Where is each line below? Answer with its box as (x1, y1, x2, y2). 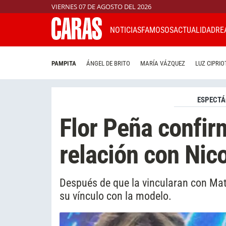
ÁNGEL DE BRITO (86, 60, 130, 68)
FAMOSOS (141, 25, 174, 35)
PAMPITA (51, 60, 76, 68)
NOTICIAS (110, 25, 141, 35)
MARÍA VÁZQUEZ (140, 60, 185, 68)
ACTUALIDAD (174, 25, 215, 35)
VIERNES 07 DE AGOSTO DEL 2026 (51, 2, 151, 11)
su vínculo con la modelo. (60, 189, 172, 202)
